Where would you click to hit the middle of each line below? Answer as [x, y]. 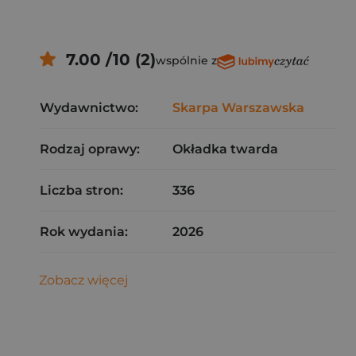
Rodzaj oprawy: [90, 149]
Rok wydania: [84, 232]
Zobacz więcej [83, 280]
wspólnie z [186, 60]
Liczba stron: [81, 190]
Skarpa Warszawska [238, 108]
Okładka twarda [225, 149]
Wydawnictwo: [89, 108]
